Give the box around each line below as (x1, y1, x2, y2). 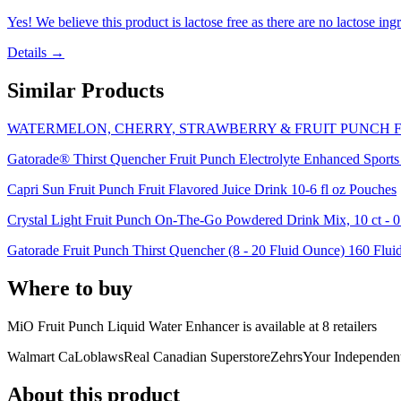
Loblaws (74, 348, 124, 364)
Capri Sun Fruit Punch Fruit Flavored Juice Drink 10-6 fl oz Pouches (7, 182, 397, 198)
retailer (329, 318, 371, 334)
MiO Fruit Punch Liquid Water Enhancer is (7, 318, 255, 334)
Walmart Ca (7, 348, 74, 364)
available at (255, 318, 319, 334)
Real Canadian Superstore (124, 348, 270, 364)
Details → (7, 45, 64, 61)
